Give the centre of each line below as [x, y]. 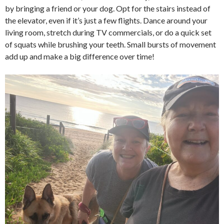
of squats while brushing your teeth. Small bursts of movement [110, 44]
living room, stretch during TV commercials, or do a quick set [108, 32]
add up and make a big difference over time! [80, 56]
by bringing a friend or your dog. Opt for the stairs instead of [108, 8]
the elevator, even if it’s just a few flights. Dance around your [106, 20]
